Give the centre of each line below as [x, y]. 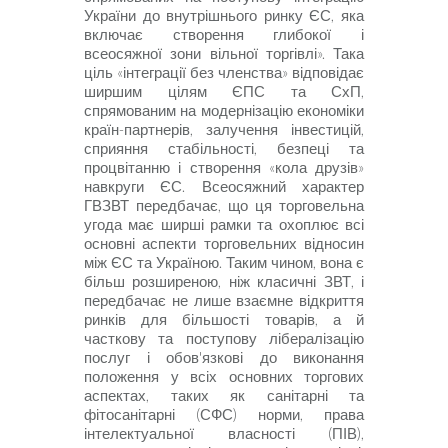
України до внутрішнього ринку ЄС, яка [224, 15]
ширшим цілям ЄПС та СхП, [224, 91]
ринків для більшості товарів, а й [224, 319]
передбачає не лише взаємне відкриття [224, 300]
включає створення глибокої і [224, 34]
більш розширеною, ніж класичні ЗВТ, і [224, 281]
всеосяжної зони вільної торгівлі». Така [224, 53]
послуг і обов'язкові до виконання [224, 357]
